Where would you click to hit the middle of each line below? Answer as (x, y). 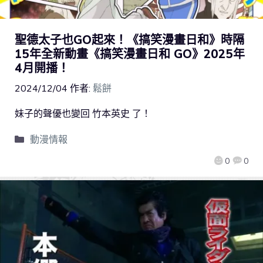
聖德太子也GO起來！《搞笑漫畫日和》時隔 (129, 40)
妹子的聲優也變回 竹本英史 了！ (83, 114)
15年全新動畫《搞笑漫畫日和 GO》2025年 (130, 54)
